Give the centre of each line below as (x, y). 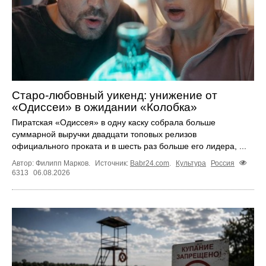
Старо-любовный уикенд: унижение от (115, 95)
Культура (191, 164)
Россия (223, 164)
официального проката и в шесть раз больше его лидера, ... (129, 146)
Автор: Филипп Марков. (52, 164)
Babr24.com (150, 164)
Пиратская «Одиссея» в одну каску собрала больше (114, 122)
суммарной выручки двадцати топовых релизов (104, 134)
